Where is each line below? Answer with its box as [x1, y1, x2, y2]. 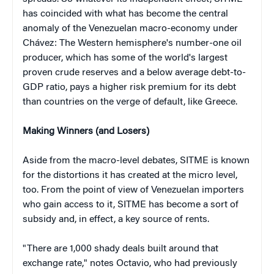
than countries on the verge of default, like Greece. [23, 97, 237, 107]
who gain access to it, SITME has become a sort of [23, 199, 239, 210]
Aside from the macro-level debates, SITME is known [23, 155, 250, 166]
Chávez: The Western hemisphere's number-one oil [23, 38, 242, 48]
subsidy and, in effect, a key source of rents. [23, 214, 209, 224]
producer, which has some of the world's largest [23, 53, 228, 63]
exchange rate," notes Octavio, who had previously [23, 258, 237, 268]
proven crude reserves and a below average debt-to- [23, 67, 246, 78]
